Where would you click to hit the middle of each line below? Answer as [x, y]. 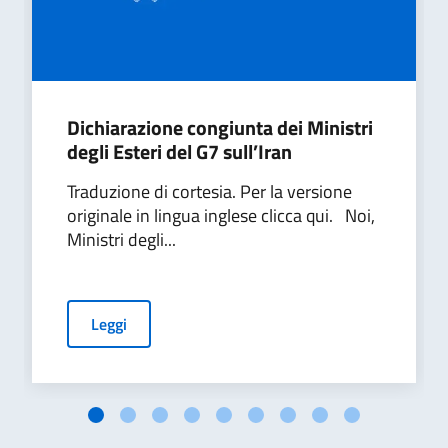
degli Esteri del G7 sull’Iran [179, 151]
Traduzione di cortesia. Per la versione [209, 191]
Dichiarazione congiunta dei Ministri [220, 127]
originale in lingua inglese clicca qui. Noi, [221, 215]
